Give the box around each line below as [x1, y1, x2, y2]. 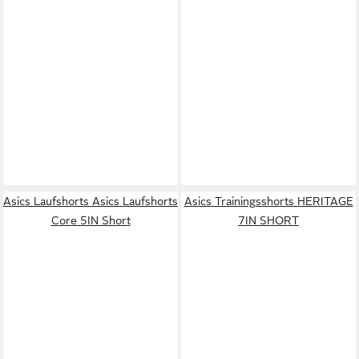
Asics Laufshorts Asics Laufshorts [3, 194, 178, 208]
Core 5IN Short [50, 213, 131, 227]
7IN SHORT [238, 213, 299, 227]
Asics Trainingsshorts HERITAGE [184, 194, 353, 208]
